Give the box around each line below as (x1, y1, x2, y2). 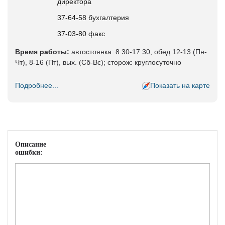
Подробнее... (15, 81, 58, 89)
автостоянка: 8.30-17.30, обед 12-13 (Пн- (69, 48, 207, 56)
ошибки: (15, 149, 43, 156)
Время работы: (15, 48, 69, 56)
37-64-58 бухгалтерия (57, 14, 129, 22)
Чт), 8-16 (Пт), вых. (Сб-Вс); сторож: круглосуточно (15, 58, 181, 66)
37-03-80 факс (57, 30, 105, 38)
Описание (15, 141, 46, 148)
